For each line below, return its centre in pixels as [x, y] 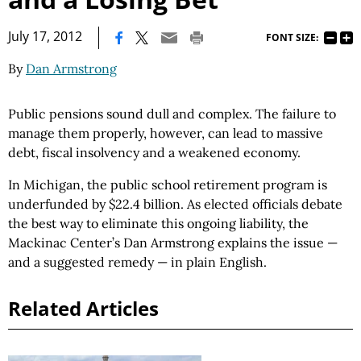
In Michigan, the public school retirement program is [168, 185]
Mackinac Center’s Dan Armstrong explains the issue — [173, 243]
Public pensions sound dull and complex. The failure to [172, 114]
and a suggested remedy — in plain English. [137, 262]
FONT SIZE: [292, 37]
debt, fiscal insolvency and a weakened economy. [154, 152]
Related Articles [83, 308]
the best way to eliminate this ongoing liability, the [158, 223]
